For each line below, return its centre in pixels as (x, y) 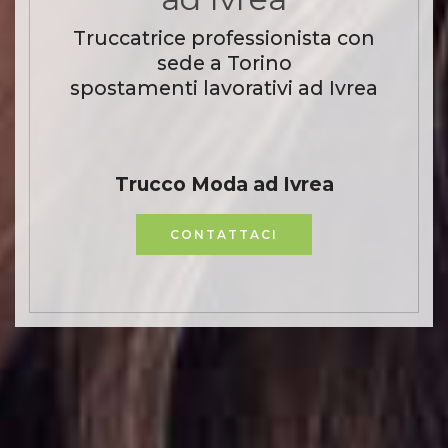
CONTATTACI (224, 234)
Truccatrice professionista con (224, 38)
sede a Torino (224, 63)
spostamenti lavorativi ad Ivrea (224, 88)
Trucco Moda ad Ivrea (224, 184)
